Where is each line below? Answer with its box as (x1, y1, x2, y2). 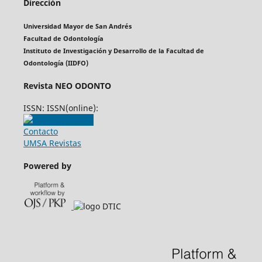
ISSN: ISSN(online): (23, 102, 98, 114)
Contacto (23, 126, 58, 137)
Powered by (23, 160, 71, 171)
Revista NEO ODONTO (23, 80, 111, 91)
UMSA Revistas (23, 137, 81, 149)
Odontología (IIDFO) (23, 58, 88, 67)
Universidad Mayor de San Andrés (23, 21, 132, 30)
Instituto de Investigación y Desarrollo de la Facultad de (23, 46, 204, 55)
